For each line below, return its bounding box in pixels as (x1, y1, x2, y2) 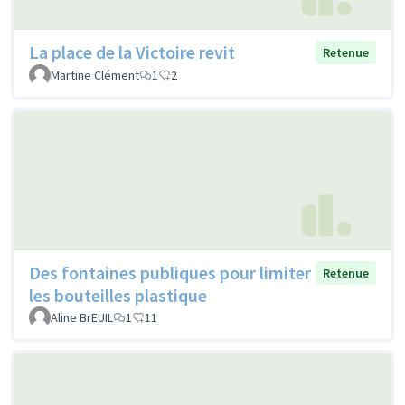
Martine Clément (51, 67, 139, 84)
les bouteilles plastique (29, 283, 207, 306)
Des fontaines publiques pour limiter (29, 260, 311, 284)
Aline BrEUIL (51, 308, 113, 325)
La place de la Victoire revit (29, 41, 235, 64)
